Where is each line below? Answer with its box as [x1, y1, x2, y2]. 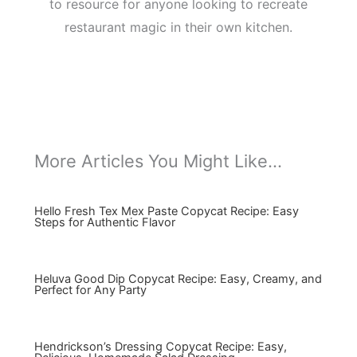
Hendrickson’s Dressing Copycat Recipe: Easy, [33, 339, 287, 355]
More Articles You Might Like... [33, 151, 282, 172]
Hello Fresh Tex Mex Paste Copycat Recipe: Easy [33, 204, 299, 219]
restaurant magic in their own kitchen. [65, 18, 292, 35]
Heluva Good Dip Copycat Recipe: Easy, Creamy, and [33, 272, 322, 287]
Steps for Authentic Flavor [33, 215, 175, 230]
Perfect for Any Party [33, 283, 147, 298]
